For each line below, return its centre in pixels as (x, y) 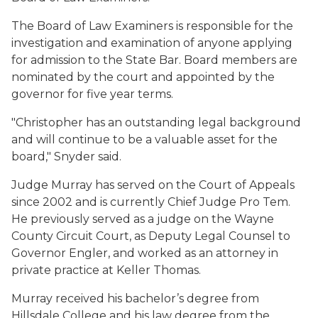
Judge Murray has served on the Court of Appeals (153, 185)
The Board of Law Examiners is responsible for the (152, 26)
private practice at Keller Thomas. (106, 270)
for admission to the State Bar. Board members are (154, 60)
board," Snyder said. (66, 157)
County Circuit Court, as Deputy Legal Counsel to (151, 236)
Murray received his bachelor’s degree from (135, 298)
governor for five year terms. (92, 94)
